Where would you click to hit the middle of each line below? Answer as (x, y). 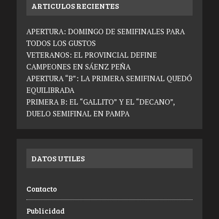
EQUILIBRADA (50, 90)
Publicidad (45, 211)
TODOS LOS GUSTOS (61, 43)
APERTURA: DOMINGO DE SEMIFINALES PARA (105, 32)
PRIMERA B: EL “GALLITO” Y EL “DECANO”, (100, 102)
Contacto (41, 189)
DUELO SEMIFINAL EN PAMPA (78, 114)
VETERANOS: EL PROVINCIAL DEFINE (91, 55)
